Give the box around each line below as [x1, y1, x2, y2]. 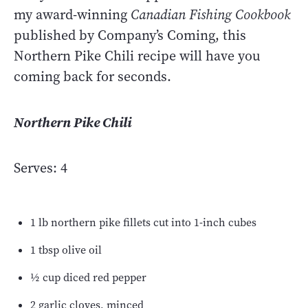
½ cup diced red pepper [30, 269, 146, 285]
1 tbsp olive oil [30, 242, 102, 257]
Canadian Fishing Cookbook [131, 5, 290, 24]
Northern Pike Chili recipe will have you [14, 46, 261, 65]
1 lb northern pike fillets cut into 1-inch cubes [30, 214, 256, 230]
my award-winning [14, 5, 131, 24]
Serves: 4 [14, 158, 67, 177]
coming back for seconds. [14, 67, 171, 86]
